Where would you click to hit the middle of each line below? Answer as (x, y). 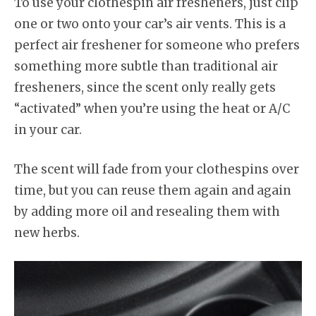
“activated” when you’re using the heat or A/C (152, 109)
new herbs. (47, 232)
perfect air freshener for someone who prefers (157, 45)
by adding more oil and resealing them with (147, 211)
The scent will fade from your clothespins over (157, 169)
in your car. (48, 130)
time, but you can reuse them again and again (153, 190)
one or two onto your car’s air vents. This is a (150, 24)
